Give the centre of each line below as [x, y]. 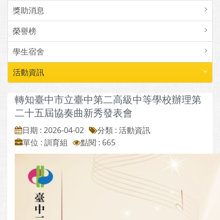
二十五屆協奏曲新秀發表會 [74, 113]
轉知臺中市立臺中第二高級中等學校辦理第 [108, 99]
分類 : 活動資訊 [124, 130]
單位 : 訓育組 [45, 142]
